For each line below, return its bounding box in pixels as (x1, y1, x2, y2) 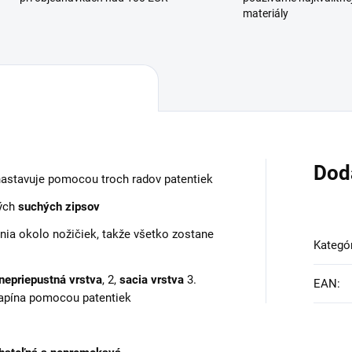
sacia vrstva (119, 272, 184, 287)
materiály (243, 7, 288, 20)
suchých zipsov (18, 199, 100, 214)
